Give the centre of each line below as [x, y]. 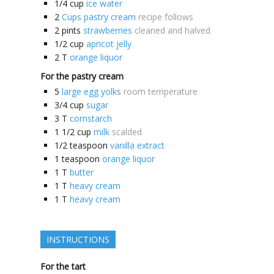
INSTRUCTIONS [78, 239]
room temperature [161, 91]
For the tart [63, 266]
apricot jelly [109, 44]
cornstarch [91, 118]
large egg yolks [91, 91]
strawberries [108, 30]
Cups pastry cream [99, 17]
